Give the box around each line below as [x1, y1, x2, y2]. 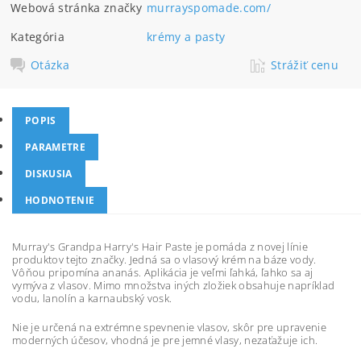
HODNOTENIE [25, 193, 95, 207]
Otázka [31, 56, 70, 73]
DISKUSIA [25, 167, 73, 180]
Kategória [10, 28, 64, 44]
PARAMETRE [25, 140, 85, 154]
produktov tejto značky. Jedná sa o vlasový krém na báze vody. [12, 252, 317, 267]
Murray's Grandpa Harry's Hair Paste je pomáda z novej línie [12, 239, 308, 254]
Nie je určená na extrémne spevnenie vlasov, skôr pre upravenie [12, 320, 326, 334]
